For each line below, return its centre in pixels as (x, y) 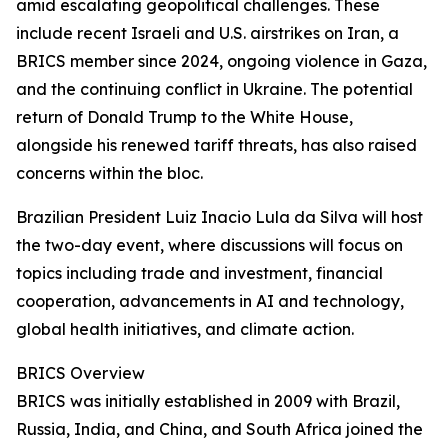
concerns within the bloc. (109, 173)
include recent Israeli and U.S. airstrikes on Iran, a (207, 33)
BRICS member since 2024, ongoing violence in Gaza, (221, 61)
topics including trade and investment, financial (199, 273)
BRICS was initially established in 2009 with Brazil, (208, 401)
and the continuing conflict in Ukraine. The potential (214, 89)
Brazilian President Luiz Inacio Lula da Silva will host (219, 217)
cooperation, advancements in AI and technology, (210, 301)
